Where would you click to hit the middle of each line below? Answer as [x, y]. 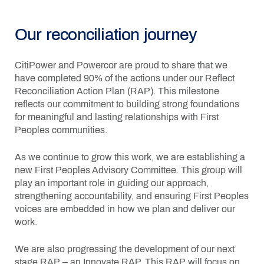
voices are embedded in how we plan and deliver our [125, 209]
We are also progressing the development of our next [125, 249]
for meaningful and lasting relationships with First [117, 117]
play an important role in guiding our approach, [112, 183]
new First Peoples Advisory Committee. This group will [128, 170]
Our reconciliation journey [106, 34]
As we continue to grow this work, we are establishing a [130, 157]
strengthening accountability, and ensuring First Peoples [132, 196]
